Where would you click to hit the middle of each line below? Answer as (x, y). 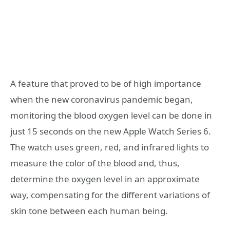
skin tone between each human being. (89, 210)
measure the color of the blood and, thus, (95, 163)
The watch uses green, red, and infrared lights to (110, 147)
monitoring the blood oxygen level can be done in (111, 115)
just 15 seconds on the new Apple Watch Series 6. (111, 131)
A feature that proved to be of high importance (106, 83)
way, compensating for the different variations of (110, 195)
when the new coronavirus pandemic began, (102, 99)
